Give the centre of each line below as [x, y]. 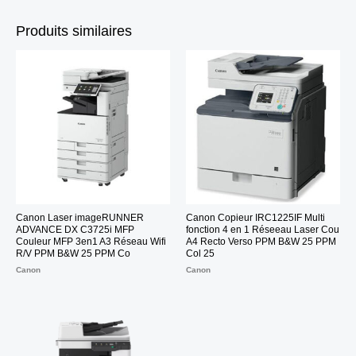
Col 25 [200, 253]
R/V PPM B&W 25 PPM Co [73, 253]
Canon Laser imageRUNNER [80, 217]
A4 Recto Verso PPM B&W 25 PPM [261, 241]
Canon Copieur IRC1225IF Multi [255, 217]
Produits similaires [74, 31]
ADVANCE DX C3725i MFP [75, 229]
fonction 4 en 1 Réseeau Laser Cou [263, 229]
